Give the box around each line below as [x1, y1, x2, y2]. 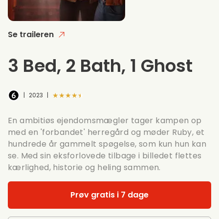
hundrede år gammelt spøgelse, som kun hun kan [8, 138, 206, 150]
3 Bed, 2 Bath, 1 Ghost [8, 53, 193, 78]
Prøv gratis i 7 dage [70, 189, 149, 200]
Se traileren [8, 28, 54, 40]
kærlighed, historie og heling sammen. [8, 161, 161, 173]
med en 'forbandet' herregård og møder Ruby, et [8, 126, 205, 138]
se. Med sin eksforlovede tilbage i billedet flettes [8, 150, 202, 161]
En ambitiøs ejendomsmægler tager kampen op [8, 114, 202, 126]
